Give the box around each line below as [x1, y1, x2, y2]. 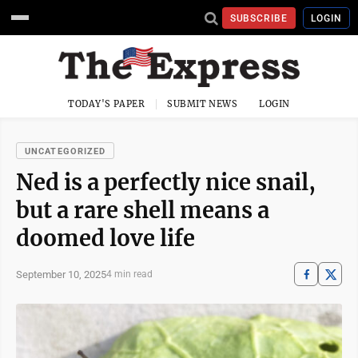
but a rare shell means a [16, 197, 269, 224]
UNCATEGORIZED [25, 146, 106, 157]
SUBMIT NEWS [167, 98, 238, 109]
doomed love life [16, 225, 195, 252]
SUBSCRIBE [229, 12, 288, 24]
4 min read [106, 268, 153, 280]
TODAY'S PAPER [68, 98, 145, 109]
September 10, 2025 [16, 268, 106, 280]
